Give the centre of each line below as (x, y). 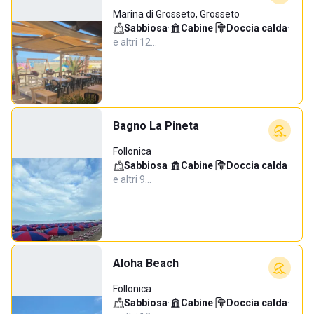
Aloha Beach (146, 263)
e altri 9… (132, 179)
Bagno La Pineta (156, 126)
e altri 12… (135, 42)
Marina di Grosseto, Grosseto (176, 14)
